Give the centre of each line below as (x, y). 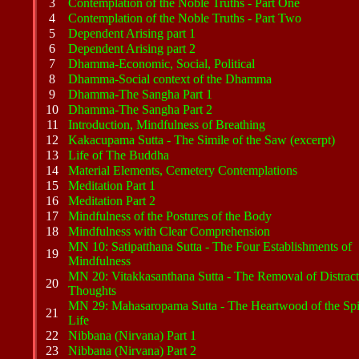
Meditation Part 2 (112, 201)
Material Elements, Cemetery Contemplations (183, 170)
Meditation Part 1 (112, 186)
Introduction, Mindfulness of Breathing (167, 125)
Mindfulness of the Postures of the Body (170, 216)
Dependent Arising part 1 (132, 33)
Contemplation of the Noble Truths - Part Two (185, 18)
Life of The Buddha (119, 155)
